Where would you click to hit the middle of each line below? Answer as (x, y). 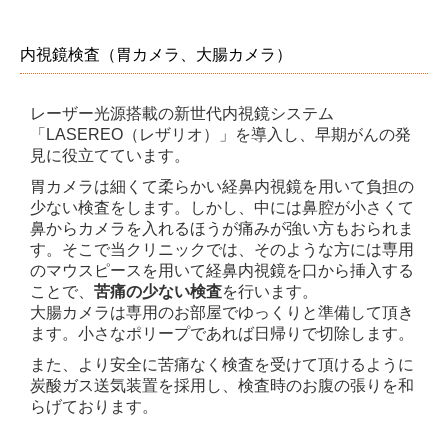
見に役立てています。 (110, 155)
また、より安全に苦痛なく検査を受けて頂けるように (222, 364)
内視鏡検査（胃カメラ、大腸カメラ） (156, 54)
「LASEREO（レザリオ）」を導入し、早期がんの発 (220, 134)
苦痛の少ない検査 (158, 291)
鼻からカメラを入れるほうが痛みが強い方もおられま (222, 228)
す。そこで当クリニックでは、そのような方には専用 (222, 249)
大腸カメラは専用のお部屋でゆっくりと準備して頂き (222, 312)
